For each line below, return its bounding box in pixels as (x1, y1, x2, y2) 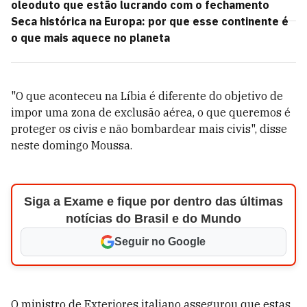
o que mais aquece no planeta (11, 31, 170, 45)
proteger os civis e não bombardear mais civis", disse (11, 122, 287, 136)
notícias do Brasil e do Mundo (65, 212, 241, 225)
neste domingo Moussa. (11, 138, 132, 152)
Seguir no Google (114, 236, 206, 247)
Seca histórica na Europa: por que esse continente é (11, 14, 288, 28)
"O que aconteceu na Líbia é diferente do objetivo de (11, 89, 283, 103)
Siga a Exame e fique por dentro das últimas (23, 195, 283, 208)
